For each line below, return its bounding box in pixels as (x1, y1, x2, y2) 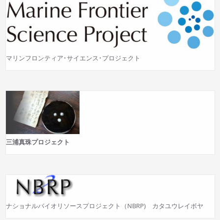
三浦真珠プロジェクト (5, 137, 70, 146)
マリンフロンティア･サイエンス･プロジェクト (5, 53, 140, 62)
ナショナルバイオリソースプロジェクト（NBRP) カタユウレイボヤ (5, 201, 203, 210)
